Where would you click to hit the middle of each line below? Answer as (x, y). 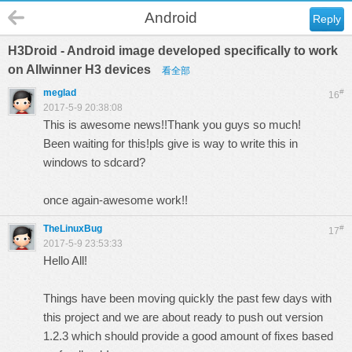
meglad (60, 93)
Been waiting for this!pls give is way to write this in (170, 143)
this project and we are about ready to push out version (183, 317)
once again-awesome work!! (115, 200)
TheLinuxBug (73, 229)
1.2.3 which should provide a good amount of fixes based (188, 336)
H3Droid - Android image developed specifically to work (173, 51)
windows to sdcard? (94, 162)
